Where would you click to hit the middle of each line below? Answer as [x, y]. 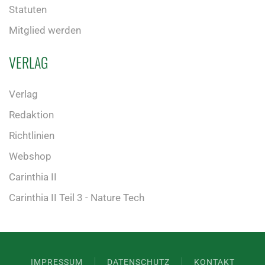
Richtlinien [32, 135]
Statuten [28, 9]
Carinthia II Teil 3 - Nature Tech [77, 197]
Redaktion [31, 114]
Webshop [30, 156]
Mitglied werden [45, 30]
